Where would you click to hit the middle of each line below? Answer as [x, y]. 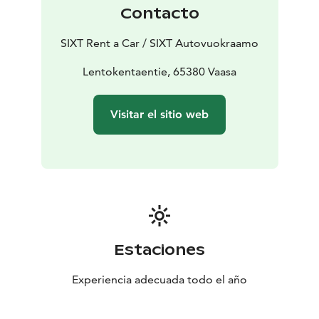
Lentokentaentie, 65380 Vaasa [159, 72]
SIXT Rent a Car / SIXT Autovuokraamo [159, 43]
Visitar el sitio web [159, 115]
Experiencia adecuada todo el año [159, 280]
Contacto [159, 14]
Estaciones [159, 250]
